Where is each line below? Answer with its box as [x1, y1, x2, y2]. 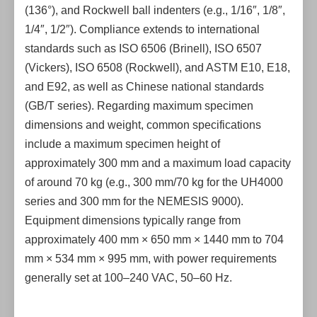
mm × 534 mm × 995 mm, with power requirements [25, 253, 277, 265]
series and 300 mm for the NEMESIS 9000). [25, 195, 243, 207]
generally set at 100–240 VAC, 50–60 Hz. [25, 272, 232, 284]
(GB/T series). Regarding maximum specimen [25, 100, 253, 112]
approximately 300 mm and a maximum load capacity [25, 157, 291, 169]
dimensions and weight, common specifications [25, 119, 261, 131]
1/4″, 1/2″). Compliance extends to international [25, 23, 260, 35]
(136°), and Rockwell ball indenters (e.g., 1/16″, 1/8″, [25, 4, 285, 16]
